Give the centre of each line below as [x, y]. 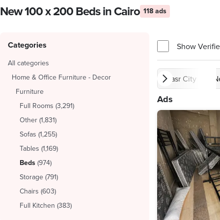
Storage [31, 177]
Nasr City [181, 79]
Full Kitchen [37, 205]
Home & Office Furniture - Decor [61, 77]
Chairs [29, 191]
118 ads [155, 11]
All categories [28, 63]
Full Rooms [37, 106]
